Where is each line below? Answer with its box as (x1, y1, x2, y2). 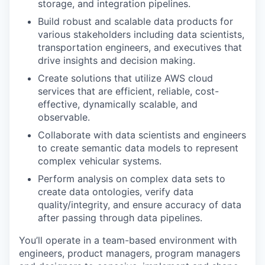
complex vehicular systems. (38, 155, 161, 167)
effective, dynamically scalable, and (38, 98, 198, 110)
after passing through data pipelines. (38, 212, 202, 224)
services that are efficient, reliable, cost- (38, 85, 219, 97)
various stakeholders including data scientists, (38, 28, 244, 40)
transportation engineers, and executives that (38, 41, 242, 53)
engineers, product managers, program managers (19, 247, 240, 259)
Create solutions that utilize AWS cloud (38, 72, 213, 84)
